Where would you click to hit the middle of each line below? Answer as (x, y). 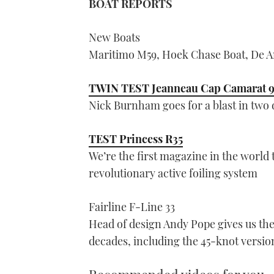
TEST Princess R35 (136, 139)
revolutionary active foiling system (173, 173)
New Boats (114, 37)
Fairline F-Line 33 (132, 206)
